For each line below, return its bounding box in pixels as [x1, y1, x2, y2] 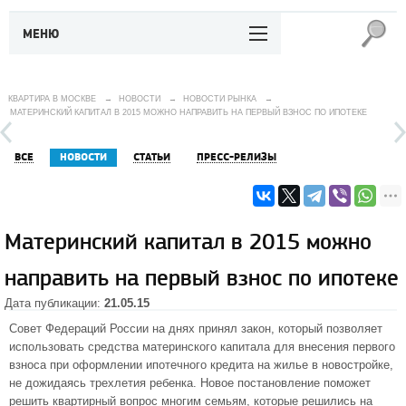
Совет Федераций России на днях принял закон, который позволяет [9, 322, 382, 335]
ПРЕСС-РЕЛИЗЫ [197, 150, 276, 164]
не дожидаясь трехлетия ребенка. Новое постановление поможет [9, 376, 371, 390]
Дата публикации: [5, 296, 104, 310]
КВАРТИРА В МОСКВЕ [8, 94, 96, 103]
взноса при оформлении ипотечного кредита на [9, 358, 274, 372]
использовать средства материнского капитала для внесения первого [9, 340, 395, 353]
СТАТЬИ [133, 150, 170, 164]
